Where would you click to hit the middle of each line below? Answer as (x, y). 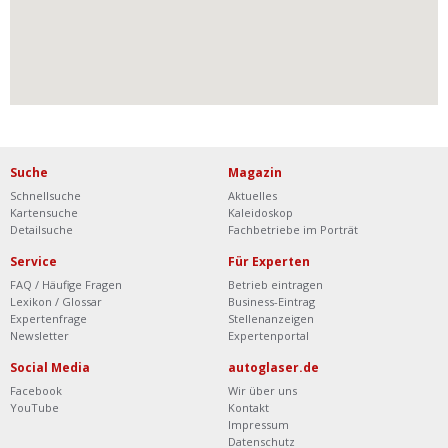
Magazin (255, 172)
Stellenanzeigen (271, 318)
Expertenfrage (48, 318)
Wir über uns (262, 390)
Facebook (36, 390)
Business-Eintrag (271, 301)
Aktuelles (252, 195)
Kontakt (248, 407)
